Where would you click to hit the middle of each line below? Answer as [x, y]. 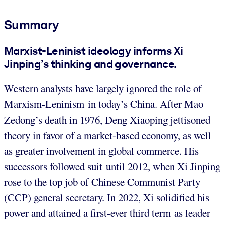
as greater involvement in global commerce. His [101, 151]
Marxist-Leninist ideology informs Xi [94, 50]
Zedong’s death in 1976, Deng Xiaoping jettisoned [107, 120]
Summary [31, 24]
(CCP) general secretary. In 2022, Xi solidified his [107, 198]
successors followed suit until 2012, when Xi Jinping [112, 166]
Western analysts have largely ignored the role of [103, 89]
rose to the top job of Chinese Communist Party [102, 182]
